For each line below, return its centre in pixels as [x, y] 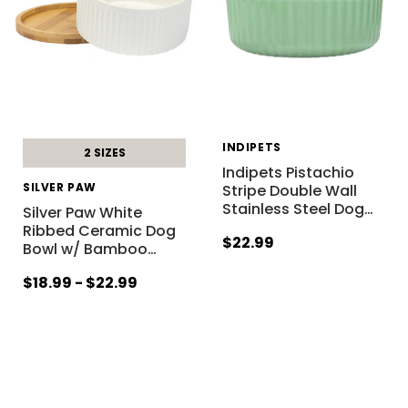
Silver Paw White [82, 213]
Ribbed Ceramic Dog [99, 231]
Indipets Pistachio [288, 173]
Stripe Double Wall [289, 191]
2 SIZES [104, 153]
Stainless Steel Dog [293, 209]
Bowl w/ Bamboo [85, 250]
